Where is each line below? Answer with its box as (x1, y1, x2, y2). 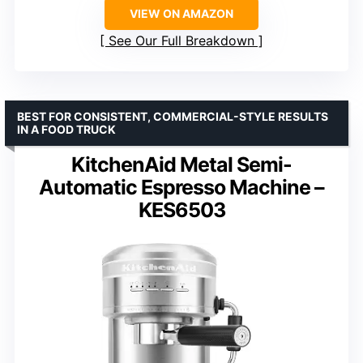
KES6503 (138, 197, 225, 222)
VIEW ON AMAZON (130, 6, 233, 20)
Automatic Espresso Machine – (39, 174, 324, 199)
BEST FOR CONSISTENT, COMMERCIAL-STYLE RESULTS (17, 109, 328, 123)
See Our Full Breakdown (109, 32, 254, 49)
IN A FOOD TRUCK (17, 122, 116, 136)
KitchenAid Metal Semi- (71, 152, 292, 177)
